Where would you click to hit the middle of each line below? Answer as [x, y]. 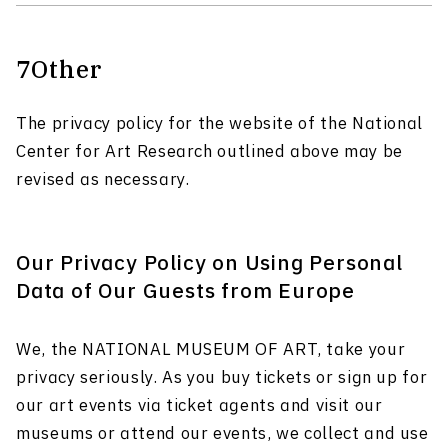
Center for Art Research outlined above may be [209, 152]
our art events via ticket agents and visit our [199, 406]
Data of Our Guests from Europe [185, 292]
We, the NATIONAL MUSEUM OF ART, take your [211, 350]
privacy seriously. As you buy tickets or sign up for [222, 378]
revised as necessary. [103, 180]
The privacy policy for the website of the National [220, 124]
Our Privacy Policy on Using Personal [209, 264]
